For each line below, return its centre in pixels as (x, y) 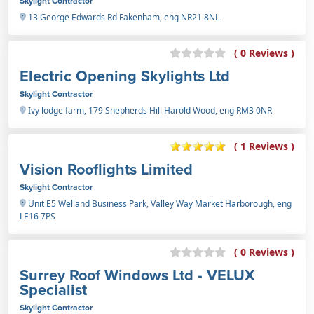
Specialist (53, 289)
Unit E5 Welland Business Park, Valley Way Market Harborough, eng (159, 203)
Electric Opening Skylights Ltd (125, 76)
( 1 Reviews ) (264, 146)
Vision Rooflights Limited (106, 169)
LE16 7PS (37, 216)
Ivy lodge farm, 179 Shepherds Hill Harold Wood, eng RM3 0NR (149, 110)
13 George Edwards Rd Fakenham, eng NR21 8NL (123, 17)
